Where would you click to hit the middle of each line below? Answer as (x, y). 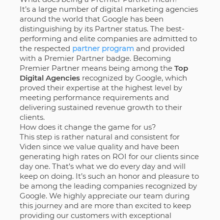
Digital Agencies (50, 78)
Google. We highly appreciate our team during (104, 196)
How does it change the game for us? (88, 127)
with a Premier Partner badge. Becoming (95, 58)
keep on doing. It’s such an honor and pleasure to (109, 176)
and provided (159, 49)
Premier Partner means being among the (97, 68)
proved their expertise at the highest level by (101, 88)
